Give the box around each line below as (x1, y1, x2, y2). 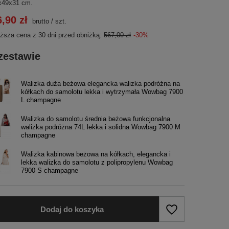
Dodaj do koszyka (40, 204, 104, 214)
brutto (30, 17, 50, 25)
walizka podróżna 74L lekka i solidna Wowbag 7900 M (21, 123, 181, 131)
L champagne (21, 96, 61, 104)
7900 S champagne (21, 167, 79, 174)
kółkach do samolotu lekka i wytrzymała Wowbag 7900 (21, 88, 184, 96)
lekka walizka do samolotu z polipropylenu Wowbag (21, 158, 173, 166)
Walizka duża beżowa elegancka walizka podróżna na (21, 80, 180, 87)
